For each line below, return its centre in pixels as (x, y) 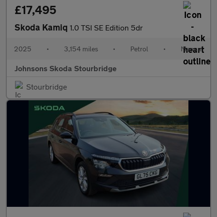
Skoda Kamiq (42, 27)
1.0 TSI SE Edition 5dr (106, 27)
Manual (192, 49)
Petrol (139, 49)
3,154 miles (81, 49)
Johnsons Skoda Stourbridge (66, 68)
